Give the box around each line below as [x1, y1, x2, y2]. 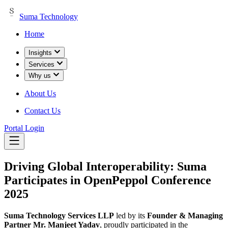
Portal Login [4, 123, 44, 132]
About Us [24, 89, 56, 98]
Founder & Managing [147, 211, 223, 220]
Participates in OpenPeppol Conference [4, 173, 211, 187]
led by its [114, 211, 147, 220]
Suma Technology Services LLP [4, 211, 114, 220]
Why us [28, 71, 51, 79]
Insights [28, 49, 52, 57]
